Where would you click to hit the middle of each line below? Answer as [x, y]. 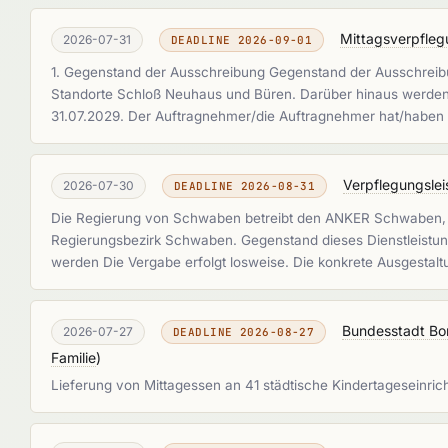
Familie [73, 357]
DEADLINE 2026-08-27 [244, 332]
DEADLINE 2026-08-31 [245, 186]
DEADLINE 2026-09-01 [242, 40]
